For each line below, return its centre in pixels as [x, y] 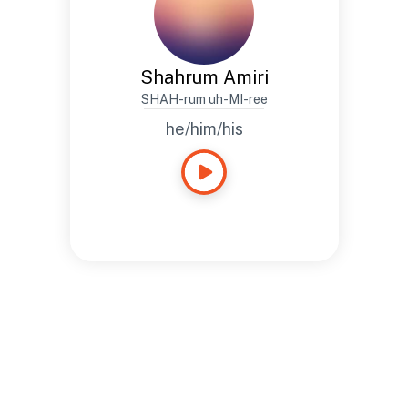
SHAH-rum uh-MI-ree [204, 99]
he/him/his [204, 129]
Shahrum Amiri [204, 77]
